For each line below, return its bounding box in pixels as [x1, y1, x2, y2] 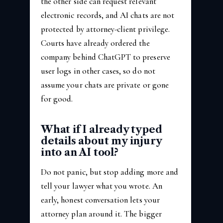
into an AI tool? [41, 146, 118, 158]
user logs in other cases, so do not [41, 65, 155, 76]
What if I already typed [41, 123, 162, 135]
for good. [41, 93, 73, 104]
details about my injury [41, 134, 162, 147]
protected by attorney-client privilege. [41, 23, 170, 34]
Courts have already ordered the [41, 37, 150, 48]
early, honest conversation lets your [41, 194, 160, 205]
